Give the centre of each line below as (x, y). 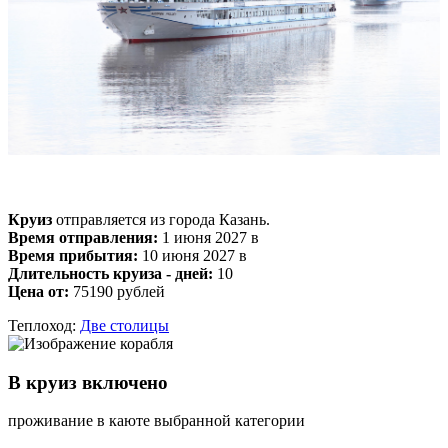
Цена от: (38, 291)
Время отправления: (83, 237)
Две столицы (124, 325)
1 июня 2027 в (208, 237)
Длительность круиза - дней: (110, 273)
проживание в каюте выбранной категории (156, 421)
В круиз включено (88, 382)
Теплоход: (44, 325)
